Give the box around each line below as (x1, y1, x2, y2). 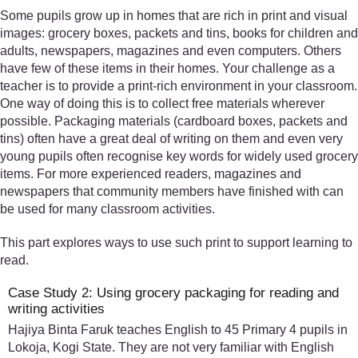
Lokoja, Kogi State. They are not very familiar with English (8, 340, 334, 354)
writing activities (8, 300, 105, 316)
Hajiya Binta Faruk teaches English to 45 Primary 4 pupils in (8, 322, 348, 336)
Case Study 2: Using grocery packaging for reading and (8, 284, 339, 300)
